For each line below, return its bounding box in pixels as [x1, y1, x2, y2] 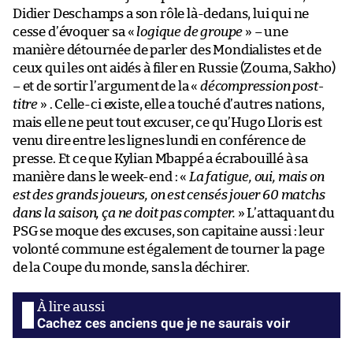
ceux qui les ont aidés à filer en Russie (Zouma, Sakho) [13, 61, 336, 76]
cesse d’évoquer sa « [13, 25, 137, 39]
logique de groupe [136, 25, 243, 39]
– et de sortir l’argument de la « [13, 80, 200, 94]
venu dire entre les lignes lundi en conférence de [13, 134, 307, 148]
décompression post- [199, 80, 324, 94]
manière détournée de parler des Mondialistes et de [13, 43, 322, 58]
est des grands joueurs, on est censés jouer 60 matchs [13, 188, 325, 203]
